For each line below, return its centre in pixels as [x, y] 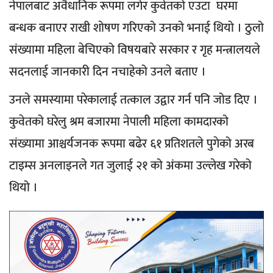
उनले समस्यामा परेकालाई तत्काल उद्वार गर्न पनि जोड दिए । [133, 100]
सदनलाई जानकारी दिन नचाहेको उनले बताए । [108, 72]
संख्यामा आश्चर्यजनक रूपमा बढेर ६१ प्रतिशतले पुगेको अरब [132, 144]
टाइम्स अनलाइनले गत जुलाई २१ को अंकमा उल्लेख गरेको [130, 166]
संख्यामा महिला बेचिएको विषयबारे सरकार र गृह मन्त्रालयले [135, 50]
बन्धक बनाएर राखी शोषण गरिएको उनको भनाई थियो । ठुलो [136, 28]
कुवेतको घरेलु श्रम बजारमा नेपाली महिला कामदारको [119, 122]
